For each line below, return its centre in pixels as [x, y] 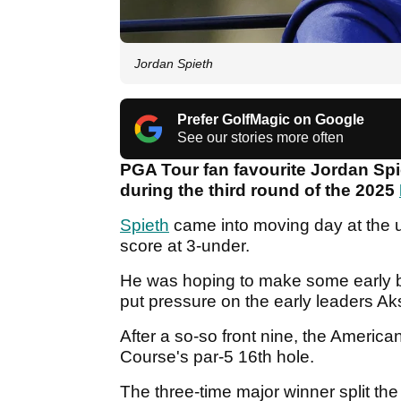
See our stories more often [260, 138]
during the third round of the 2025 [260, 191]
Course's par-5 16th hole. [219, 357]
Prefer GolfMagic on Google [271, 120]
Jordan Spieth [174, 64]
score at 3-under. [187, 246]
